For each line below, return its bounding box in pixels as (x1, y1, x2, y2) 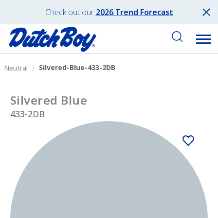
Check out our (45, 7, 94, 18)
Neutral (4, 63, 28, 73)
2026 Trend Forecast (95, 7, 173, 18)
